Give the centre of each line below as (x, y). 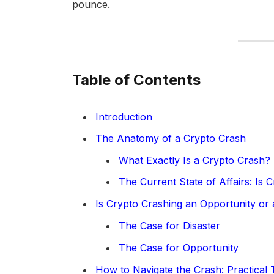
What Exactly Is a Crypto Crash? (194, 161)
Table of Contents (136, 80)
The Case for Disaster (169, 226)
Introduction (124, 117)
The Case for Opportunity (178, 247)
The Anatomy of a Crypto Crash (170, 139)
